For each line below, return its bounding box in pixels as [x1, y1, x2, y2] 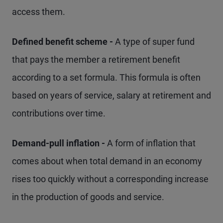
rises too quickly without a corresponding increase [12, 174, 209, 184]
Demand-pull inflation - [12, 138, 107, 148]
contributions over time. [12, 108, 106, 118]
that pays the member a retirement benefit [12, 54, 180, 65]
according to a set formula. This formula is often [12, 72, 201, 83]
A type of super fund [115, 36, 195, 47]
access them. [12, 6, 65, 17]
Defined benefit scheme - [12, 36, 115, 47]
